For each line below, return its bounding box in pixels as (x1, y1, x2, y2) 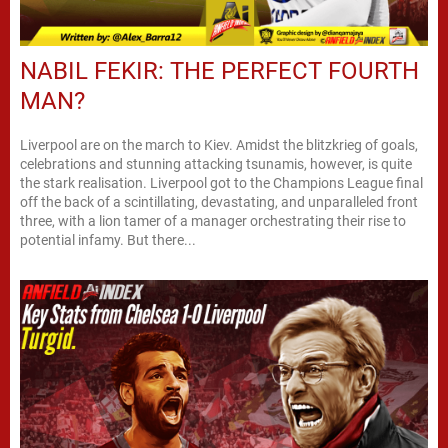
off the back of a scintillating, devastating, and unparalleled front (20, 193, 418, 210)
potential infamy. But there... (20, 231, 196, 248)
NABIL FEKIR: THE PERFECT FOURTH (20, 56, 419, 85)
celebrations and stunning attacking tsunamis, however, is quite (20, 155, 412, 172)
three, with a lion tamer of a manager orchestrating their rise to (20, 212, 406, 229)
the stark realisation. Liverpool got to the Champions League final (20, 174, 423, 191)
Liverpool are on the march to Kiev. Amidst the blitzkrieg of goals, (20, 136, 418, 153)
